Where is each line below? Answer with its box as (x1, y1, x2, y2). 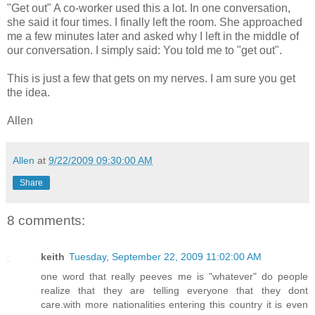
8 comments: (7, 212, 85, 228)
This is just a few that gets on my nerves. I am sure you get (7, 72, 295, 84)
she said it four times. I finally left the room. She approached (7, 15, 302, 28)
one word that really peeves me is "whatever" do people (41, 271, 308, 283)
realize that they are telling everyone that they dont (41, 285, 308, 297)
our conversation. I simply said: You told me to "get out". (7, 44, 282, 56)
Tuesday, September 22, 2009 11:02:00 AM (69, 251, 262, 263)
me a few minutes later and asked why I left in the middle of (7, 30, 299, 42)
